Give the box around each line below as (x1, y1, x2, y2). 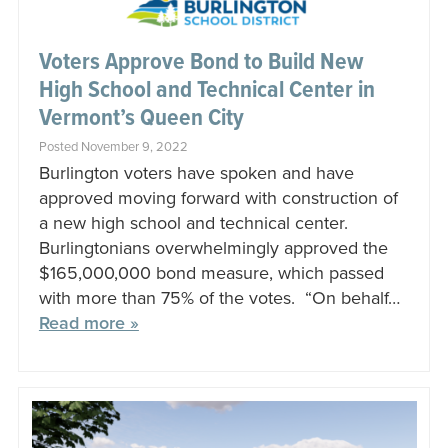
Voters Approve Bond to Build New (38, 47, 364, 79)
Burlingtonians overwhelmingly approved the (38, 237, 388, 260)
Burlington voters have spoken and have (38, 162, 354, 185)
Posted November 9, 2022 (38, 139, 188, 156)
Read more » (38, 312, 139, 335)
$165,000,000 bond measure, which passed (38, 262, 384, 285)
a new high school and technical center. (38, 212, 348, 235)
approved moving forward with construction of (38, 187, 398, 210)
